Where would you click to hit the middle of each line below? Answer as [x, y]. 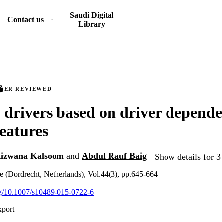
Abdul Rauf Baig [114, 156]
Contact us [26, 20]
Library [91, 24]
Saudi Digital [91, 15]
